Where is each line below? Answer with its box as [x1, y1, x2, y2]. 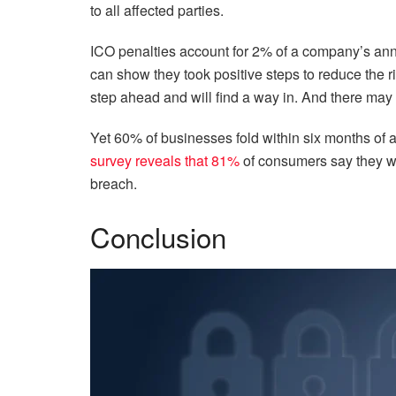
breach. [90, 172, 137, 194]
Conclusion [90, 216, 226, 256]
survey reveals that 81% [90, 149, 240, 171]
